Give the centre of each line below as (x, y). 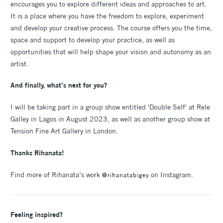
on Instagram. (171, 175)
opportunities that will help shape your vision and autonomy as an (111, 52)
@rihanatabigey (125, 175)
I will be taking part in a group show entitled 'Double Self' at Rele (110, 107)
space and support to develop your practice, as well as (93, 40)
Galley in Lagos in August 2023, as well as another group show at (110, 119)
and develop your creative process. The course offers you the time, (111, 28)
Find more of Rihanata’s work (56, 175)
